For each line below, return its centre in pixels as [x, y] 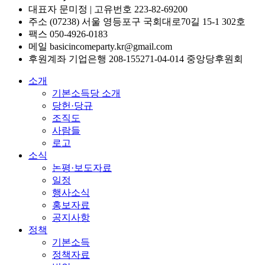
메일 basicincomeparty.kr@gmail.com [100, 47]
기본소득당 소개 [86, 93]
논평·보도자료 [82, 168]
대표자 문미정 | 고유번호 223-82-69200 [108, 9]
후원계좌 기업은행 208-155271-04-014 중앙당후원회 [136, 59]
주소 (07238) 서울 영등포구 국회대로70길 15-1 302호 [137, 22]
